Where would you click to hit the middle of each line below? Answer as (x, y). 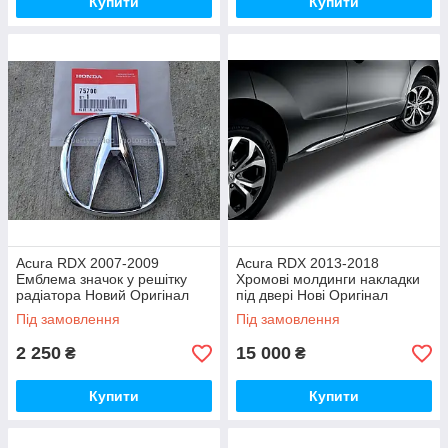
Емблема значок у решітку (101, 279)
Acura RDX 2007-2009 (87, 263)
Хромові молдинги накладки (328, 279)
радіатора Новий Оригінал (102, 295)
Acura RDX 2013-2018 (307, 263)
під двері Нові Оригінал (312, 295)
